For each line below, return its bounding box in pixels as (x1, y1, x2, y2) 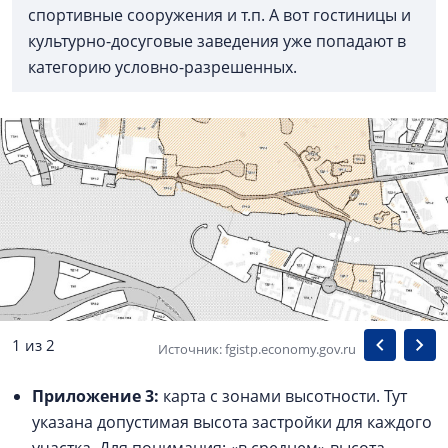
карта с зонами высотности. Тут (163, 385, 407, 408)
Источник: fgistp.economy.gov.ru (158, 340, 356, 359)
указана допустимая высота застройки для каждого (32, 411, 432, 434)
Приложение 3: (32, 385, 163, 408)
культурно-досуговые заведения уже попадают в (28, 30, 406, 53)
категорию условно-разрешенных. (28, 56, 301, 79)
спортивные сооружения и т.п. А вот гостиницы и (28, 4, 411, 27)
